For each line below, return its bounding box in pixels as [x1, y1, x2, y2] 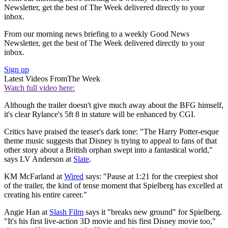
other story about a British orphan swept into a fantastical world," [4, 146, 213, 155]
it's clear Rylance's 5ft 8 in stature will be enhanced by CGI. [4, 110, 195, 119]
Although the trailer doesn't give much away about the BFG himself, [4, 101, 223, 110]
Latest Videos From [4, 74, 67, 83]
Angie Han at [4, 208, 49, 217]
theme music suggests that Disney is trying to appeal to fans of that [4, 136, 217, 146]
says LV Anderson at [4, 155, 73, 164]
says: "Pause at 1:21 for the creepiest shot [83, 172, 218, 181]
